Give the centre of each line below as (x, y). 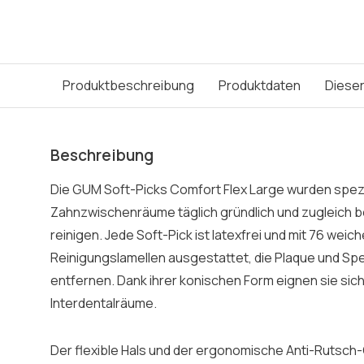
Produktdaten (260, 85)
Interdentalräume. (104, 303)
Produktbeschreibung (128, 85)
